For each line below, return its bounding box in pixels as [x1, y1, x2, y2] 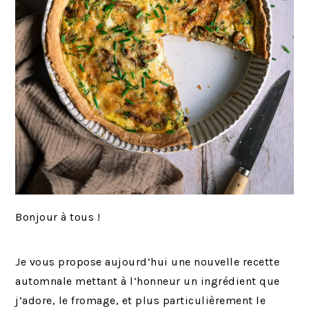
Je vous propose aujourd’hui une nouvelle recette [15, 255, 280, 269]
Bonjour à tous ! [15, 210, 101, 224]
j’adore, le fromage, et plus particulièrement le [15, 294, 266, 308]
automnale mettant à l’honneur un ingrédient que [15, 275, 280, 288]
